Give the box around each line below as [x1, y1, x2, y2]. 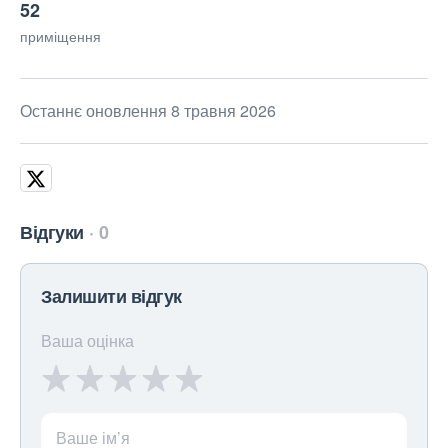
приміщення [20, 26, 101, 47]
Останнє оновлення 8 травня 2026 [20, 99, 276, 123]
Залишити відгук [41, 283, 182, 310]
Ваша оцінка [41, 329, 134, 353]
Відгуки [20, 219, 84, 246]
